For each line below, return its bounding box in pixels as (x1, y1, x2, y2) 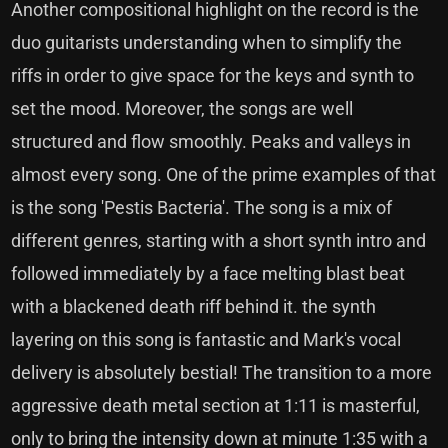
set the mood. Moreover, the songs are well (11, 98, 354, 119)
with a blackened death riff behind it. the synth (11, 296, 377, 317)
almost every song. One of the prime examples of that (11, 164, 437, 185)
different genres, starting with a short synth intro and (11, 230, 427, 251)
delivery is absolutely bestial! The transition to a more (11, 362, 433, 383)
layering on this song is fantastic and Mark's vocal (11, 329, 402, 350)
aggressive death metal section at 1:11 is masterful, (11, 395, 421, 416)
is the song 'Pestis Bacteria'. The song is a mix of (11, 197, 393, 218)
